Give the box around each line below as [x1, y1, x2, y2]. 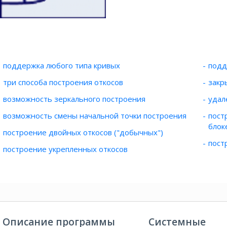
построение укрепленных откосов [3, 144, 128, 154]
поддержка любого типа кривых [3, 60, 120, 70]
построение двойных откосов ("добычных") [3, 127, 163, 137]
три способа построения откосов [3, 77, 123, 87]
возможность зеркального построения [3, 94, 145, 104]
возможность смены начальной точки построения [3, 110, 186, 121]
